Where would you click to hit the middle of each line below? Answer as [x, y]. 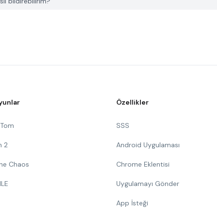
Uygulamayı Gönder [148, 184]
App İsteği [132, 203]
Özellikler [132, 102]
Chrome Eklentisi [143, 164]
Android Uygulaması [148, 145]
